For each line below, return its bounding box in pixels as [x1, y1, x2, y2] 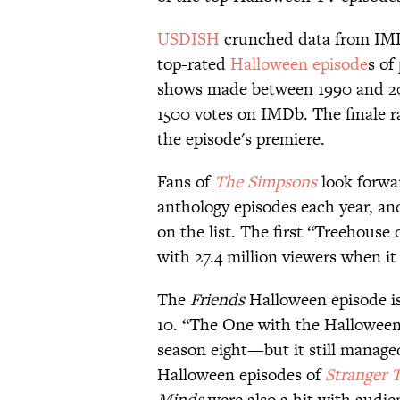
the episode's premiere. [157, 127, 325, 152]
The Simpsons [214, 170, 317, 195]
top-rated [157, 52, 230, 77]
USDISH [157, 27, 220, 52]
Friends [186, 287, 245, 312]
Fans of [157, 170, 214, 195]
